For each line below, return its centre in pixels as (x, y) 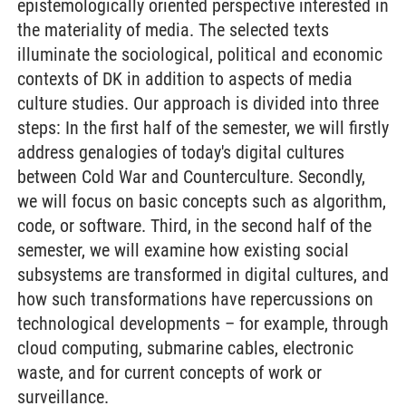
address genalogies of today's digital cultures (181, 152)
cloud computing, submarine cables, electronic (185, 348)
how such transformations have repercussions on (195, 299)
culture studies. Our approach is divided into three (198, 103)
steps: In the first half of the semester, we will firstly (203, 128)
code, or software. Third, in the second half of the (194, 226)
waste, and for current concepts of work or (169, 372)
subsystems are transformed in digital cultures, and (203, 275)
